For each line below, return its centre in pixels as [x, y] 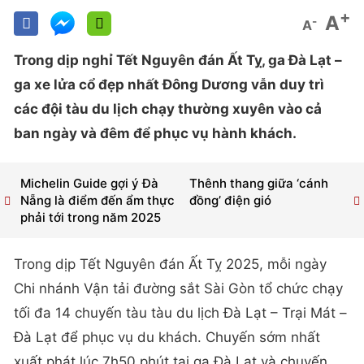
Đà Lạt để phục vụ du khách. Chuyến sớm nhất [167, 338]
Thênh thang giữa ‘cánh [258, 184]
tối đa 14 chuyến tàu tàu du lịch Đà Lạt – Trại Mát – [180, 313]
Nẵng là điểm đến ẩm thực [97, 201]
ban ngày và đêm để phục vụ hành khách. [155, 133]
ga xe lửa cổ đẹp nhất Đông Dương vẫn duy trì [169, 84]
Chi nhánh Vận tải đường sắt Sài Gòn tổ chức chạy [178, 289]
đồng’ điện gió [230, 201]
